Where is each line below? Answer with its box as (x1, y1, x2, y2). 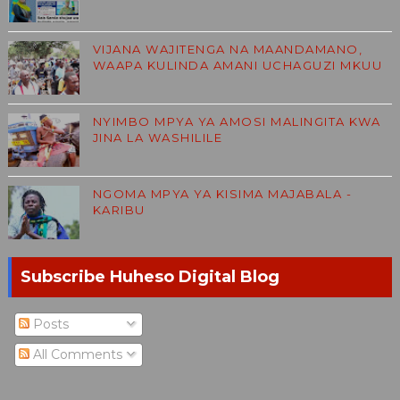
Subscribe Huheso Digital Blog (20, 267, 279, 287)
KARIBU (92, 203, 146, 217)
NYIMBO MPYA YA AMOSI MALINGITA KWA (92, 114, 381, 129)
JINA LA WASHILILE (92, 130, 223, 145)
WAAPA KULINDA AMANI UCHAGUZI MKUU (92, 58, 383, 72)
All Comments (29, 346, 122, 362)
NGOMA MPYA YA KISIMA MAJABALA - (92, 187, 353, 201)
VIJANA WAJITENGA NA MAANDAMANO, (92, 42, 363, 56)
